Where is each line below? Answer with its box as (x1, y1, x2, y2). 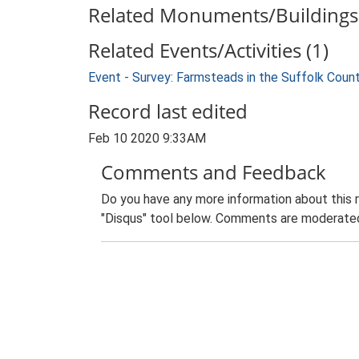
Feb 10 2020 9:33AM (88, 131, 206, 146)
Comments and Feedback (101, 159, 326, 185)
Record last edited (88, 98, 248, 124)
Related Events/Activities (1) (88, 37, 329, 63)
